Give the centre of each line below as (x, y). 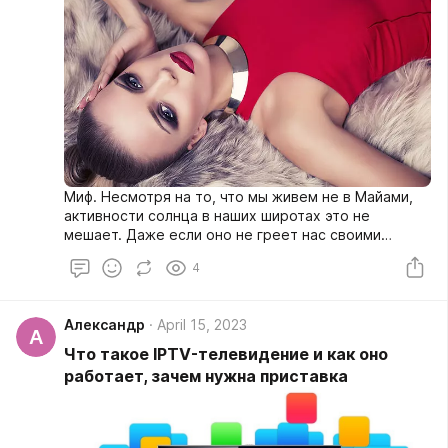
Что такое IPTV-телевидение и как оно (226, 354)
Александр (104, 325)
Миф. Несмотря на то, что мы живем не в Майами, (238, 197)
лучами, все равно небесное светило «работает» (239, 254)
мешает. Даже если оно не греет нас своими (222, 235)
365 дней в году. (122, 273)
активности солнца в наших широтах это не (217, 216)
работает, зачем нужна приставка (206, 376)
